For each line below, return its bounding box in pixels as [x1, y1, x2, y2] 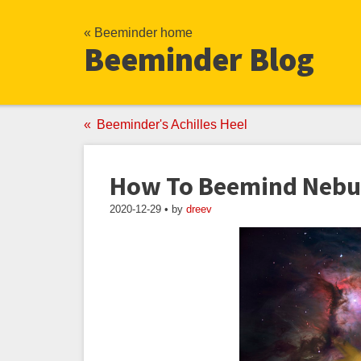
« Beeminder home [84, 26, 193, 39]
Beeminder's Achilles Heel [97, 118, 247, 131]
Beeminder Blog [84, 39, 314, 80]
